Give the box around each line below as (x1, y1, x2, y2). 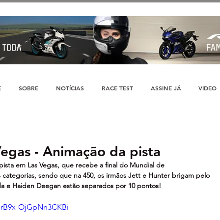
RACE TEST (101, 84, 133, 92)
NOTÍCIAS (55, 84, 84, 92)
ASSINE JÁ (150, 84, 181, 92)
